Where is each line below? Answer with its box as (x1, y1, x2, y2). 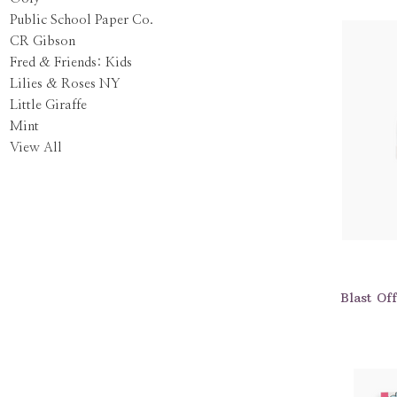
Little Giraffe (9, 97, 87, 112)
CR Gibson (9, 34, 75, 48)
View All (9, 140, 62, 154)
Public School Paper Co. (9, 12, 153, 27)
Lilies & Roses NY (9, 76, 121, 90)
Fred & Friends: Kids (9, 55, 132, 69)
